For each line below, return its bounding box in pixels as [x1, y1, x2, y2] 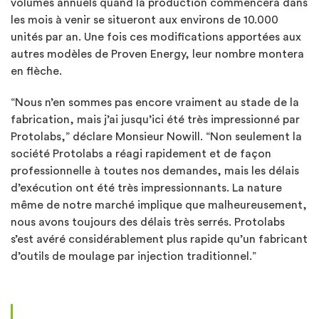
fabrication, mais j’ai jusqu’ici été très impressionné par [11, 113, 300, 125]
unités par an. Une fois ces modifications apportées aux [11, 31, 301, 43]
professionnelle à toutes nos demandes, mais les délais [11, 164, 299, 177]
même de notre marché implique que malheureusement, [11, 199, 307, 211]
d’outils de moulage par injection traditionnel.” [11, 250, 256, 262]
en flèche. [11, 65, 62, 77]
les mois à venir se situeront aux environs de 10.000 [11, 14, 278, 26]
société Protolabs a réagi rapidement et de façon [11, 147, 271, 159]
